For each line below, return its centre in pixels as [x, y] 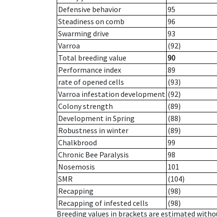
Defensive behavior [90, 9]
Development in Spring [96, 118]
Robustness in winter [93, 131]
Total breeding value [92, 58]
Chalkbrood [77, 143]
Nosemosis [77, 167]
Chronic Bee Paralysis [93, 155]
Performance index [90, 70]
